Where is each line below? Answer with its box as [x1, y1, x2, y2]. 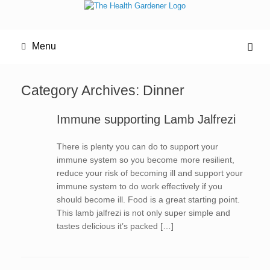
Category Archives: [21, 83, 143, 98]
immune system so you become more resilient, [56, 155, 234, 165]
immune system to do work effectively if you [56, 181, 222, 191]
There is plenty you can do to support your [56, 142, 218, 151]
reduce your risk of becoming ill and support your [56, 168, 243, 178]
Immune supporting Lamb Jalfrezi [56, 113, 236, 126]
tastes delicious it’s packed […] [56, 221, 174, 231]
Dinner [143, 83, 184, 98]
